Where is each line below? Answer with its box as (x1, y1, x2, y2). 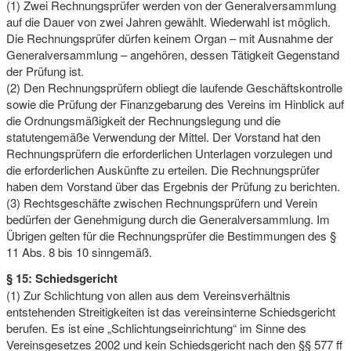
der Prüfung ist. (5, 62, 84, 79)
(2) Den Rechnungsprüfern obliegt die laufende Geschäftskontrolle (5, 78, 342, 96)
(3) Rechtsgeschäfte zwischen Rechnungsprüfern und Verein (5, 194, 317, 211)
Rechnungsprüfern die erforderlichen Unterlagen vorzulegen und (5, 144, 332, 161)
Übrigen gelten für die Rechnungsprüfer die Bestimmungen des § (5, 226, 336, 244)
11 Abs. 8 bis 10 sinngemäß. (5, 243, 152, 260)
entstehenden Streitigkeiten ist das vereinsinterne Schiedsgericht (5, 302, 335, 320)
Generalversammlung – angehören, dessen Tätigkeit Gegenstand (5, 45, 339, 63)
